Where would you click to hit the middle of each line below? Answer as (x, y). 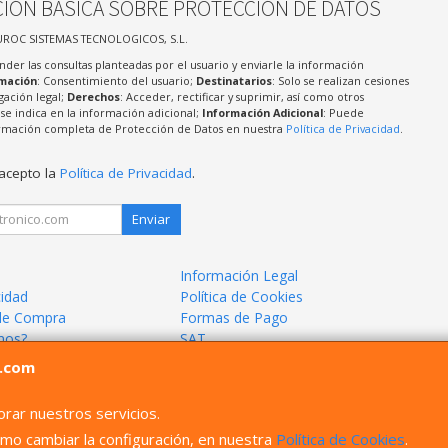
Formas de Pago (234, 317)
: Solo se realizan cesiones (340, 81)
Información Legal (239, 275)
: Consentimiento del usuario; (116, 81)
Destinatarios (233, 81)
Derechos (93, 97)
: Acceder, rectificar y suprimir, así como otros (241, 97)
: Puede (343, 113)
